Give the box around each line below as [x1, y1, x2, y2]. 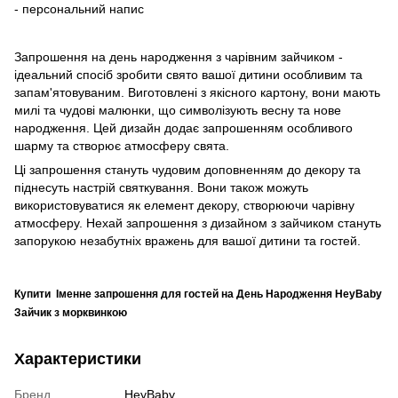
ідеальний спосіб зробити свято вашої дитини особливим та [14, 67, 362, 82]
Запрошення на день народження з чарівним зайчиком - [14, 49, 343, 64]
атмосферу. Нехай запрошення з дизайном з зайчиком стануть [14, 215, 381, 230]
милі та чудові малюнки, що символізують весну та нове [14, 102, 341, 117]
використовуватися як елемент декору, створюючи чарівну [14, 197, 354, 212]
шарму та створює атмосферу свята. [14, 138, 229, 153]
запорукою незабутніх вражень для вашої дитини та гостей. [14, 233, 361, 248]
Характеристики [14, 349, 141, 368]
